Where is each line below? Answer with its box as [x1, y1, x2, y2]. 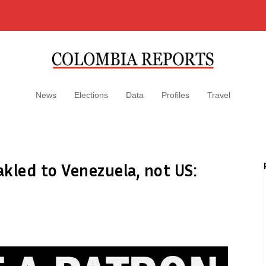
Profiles [161, 90, 189, 100]
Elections [74, 90, 108, 100]
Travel [207, 90, 230, 100]
